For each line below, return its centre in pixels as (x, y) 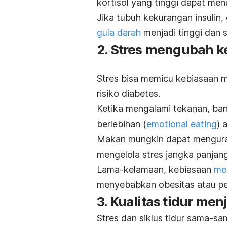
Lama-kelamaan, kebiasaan (155, 170)
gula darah (119, 33)
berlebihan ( (122, 124)
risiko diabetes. (128, 94)
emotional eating (182, 124)
